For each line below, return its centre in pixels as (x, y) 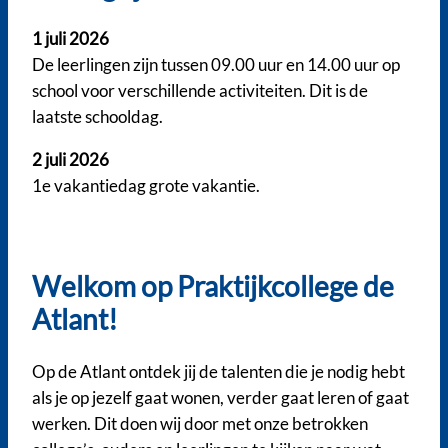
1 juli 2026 (70, 39)
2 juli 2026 (70, 159)
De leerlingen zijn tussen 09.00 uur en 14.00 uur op (216, 65)
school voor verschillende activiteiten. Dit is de (200, 91)
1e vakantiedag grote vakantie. (146, 185)
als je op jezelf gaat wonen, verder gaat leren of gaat (220, 397)
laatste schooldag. (97, 117)
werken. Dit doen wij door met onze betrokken (200, 423)
